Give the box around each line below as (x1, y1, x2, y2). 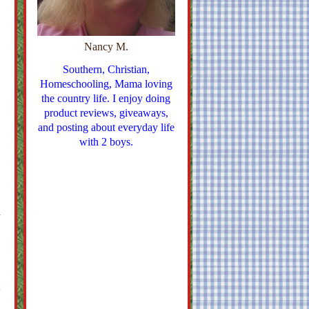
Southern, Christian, (62, 63, 150, 75)
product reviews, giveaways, (43, 107, 168, 119)
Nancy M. (83, 41, 128, 52)
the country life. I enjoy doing (41, 92, 170, 104)
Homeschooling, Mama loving (39, 78, 172, 90)
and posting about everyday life (37, 121, 175, 133)
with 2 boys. (79, 136, 133, 148)
